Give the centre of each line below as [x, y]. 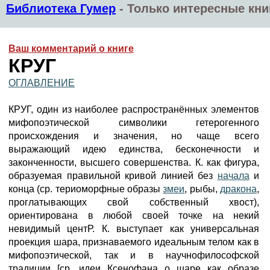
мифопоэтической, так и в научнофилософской [134, 255]
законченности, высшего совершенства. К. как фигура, [134, 162]
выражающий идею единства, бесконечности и [134, 149]
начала [233, 176]
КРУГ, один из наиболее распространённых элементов [134, 109]
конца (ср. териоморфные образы [86, 189]
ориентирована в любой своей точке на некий [134, 215]
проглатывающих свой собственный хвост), [134, 202]
